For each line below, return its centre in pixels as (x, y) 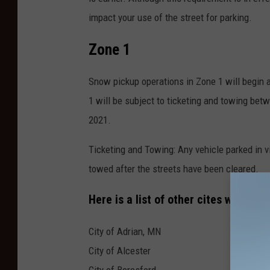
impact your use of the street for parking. (170, 17)
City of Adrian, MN (125, 232)
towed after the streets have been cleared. (174, 169)
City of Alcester (120, 251)
